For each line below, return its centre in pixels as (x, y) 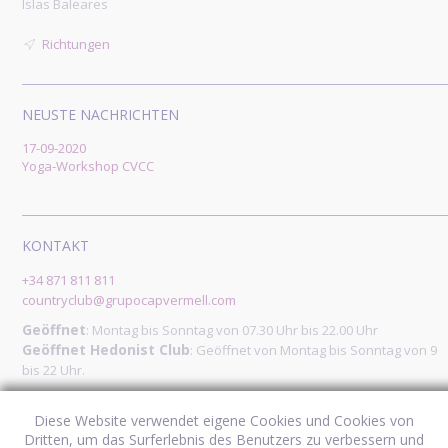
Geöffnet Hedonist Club (106, 350)
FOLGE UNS (61, 400)
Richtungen (76, 44)
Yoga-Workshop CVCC (88, 166)
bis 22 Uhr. (54, 370)
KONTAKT (56, 246)
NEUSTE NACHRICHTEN (101, 115)
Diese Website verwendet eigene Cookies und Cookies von (223, 420)
